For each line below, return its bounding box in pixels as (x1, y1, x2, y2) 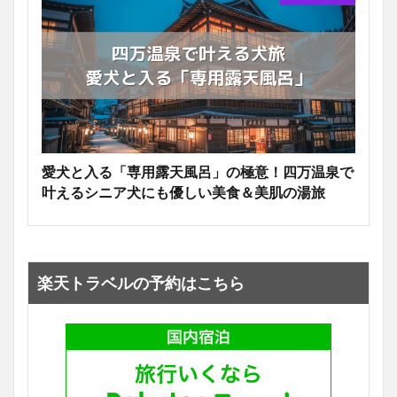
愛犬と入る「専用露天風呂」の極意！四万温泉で (42, 164, 354, 181)
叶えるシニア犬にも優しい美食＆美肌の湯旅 (42, 184, 325, 201)
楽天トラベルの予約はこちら (37, 273, 245, 293)
